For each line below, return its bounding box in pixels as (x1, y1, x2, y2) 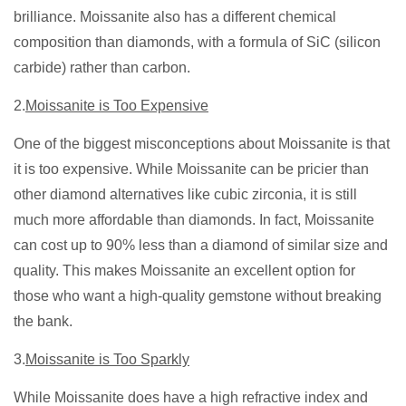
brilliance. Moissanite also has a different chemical (14, 9, 336, 25)
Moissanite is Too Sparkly (25, 352, 189, 368)
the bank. (14, 314, 72, 330)
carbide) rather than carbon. (14, 60, 190, 76)
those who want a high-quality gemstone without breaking (14, 288, 382, 304)
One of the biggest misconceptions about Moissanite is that (14, 136, 390, 152)
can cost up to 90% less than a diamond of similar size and (14, 237, 388, 254)
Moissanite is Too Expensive (25, 98, 208, 114)
